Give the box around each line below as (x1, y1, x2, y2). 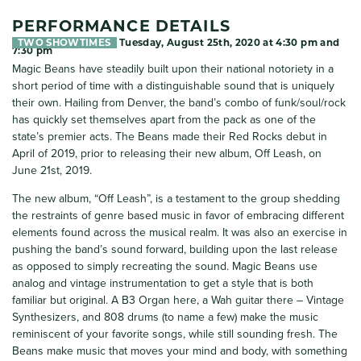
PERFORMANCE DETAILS (12, 15, 230, 35)
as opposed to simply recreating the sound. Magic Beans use (12, 259, 317, 273)
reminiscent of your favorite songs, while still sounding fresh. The (12, 326, 338, 341)
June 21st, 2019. (12, 163, 92, 177)
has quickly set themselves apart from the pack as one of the (12, 112, 316, 127)
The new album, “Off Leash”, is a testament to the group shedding (12, 191, 340, 205)
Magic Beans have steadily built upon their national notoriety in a (12, 61, 334, 76)
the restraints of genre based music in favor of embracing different (12, 208, 344, 222)
